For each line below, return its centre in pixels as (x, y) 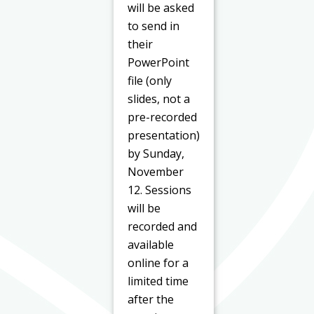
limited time (158, 281)
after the (151, 299)
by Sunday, (156, 153)
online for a (158, 262)
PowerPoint (159, 62)
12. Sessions (160, 190)
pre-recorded (163, 117)
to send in (154, 26)
